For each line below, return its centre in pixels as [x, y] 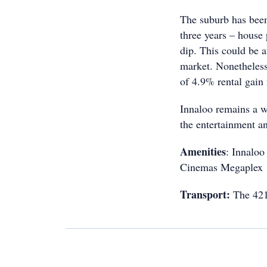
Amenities [203, 151]
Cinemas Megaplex [221, 167]
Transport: [207, 194]
